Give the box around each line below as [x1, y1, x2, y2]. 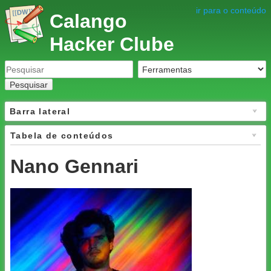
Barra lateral [10, 106, 71, 116]
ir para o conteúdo [196, 5, 266, 15]
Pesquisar [10, 79, 48, 90]
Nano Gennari [10, 155, 139, 177]
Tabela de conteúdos [10, 130, 114, 140]
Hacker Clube [49, 33, 174, 55]
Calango [49, 10, 127, 32]
